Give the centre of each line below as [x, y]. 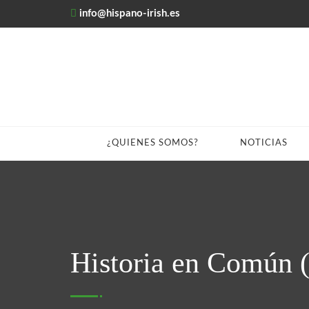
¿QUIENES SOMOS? [153, 143]
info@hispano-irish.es [130, 13]
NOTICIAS [264, 143]
